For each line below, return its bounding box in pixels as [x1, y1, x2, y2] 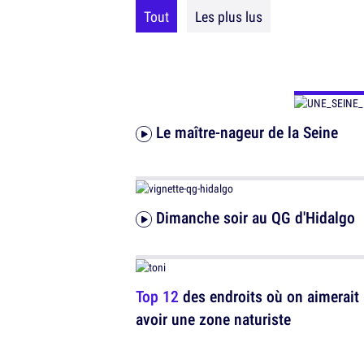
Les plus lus [195, 6, 262, 26]
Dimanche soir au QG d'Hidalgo [156, 206, 355, 228]
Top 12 [136, 285, 179, 307]
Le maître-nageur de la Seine [156, 121, 338, 143]
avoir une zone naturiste [136, 308, 291, 330]
